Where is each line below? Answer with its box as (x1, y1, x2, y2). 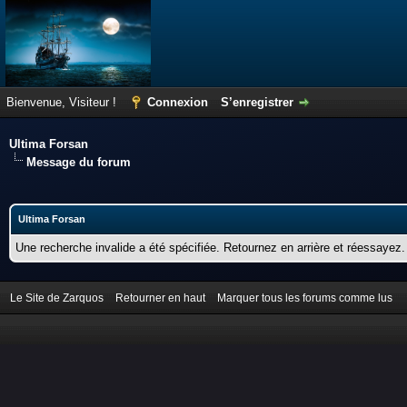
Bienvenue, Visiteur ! (6, 95, 120, 109)
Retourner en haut (115, 292, 205, 304)
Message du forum (26, 155, 131, 169)
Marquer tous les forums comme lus (217, 292, 392, 304)
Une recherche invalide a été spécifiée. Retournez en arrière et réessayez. (15, 241, 405, 254)
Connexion (147, 95, 208, 109)
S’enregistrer (221, 95, 293, 109)
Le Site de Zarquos (10, 292, 104, 304)
